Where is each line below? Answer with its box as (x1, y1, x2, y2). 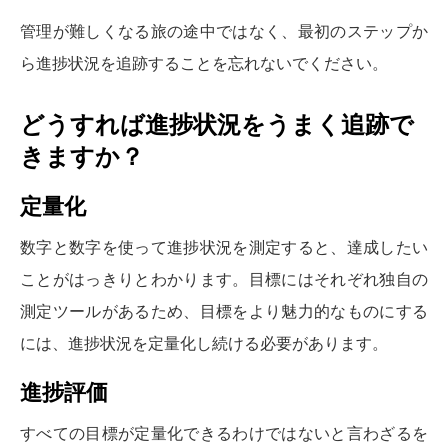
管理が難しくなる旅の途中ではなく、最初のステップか (20, 21, 428, 41)
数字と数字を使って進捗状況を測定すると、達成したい (20, 237, 428, 257)
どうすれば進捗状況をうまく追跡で (20, 109, 414, 140)
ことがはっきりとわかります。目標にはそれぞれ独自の (20, 269, 428, 289)
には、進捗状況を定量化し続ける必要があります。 (20, 333, 388, 353)
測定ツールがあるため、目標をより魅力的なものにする (20, 301, 428, 321)
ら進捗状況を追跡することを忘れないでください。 (20, 53, 388, 73)
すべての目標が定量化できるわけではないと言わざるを (20, 423, 428, 443)
